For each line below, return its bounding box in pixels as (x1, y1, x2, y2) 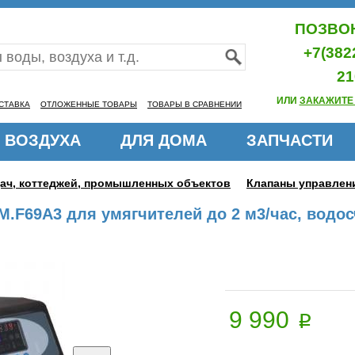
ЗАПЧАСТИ (246, 132, 333, 149)
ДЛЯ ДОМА (120, 132, 207, 149)
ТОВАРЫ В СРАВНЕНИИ (147, 100, 242, 109)
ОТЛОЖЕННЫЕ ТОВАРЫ (40, 100, 137, 109)
